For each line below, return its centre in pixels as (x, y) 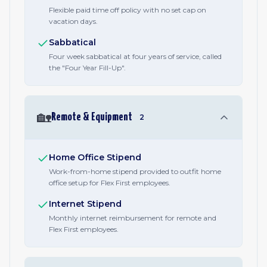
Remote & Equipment (92, 117)
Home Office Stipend (95, 157)
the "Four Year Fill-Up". (87, 68)
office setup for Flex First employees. (110, 183)
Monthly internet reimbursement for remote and (133, 218)
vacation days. (73, 21)
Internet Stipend (85, 204)
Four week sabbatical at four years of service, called (135, 56)
